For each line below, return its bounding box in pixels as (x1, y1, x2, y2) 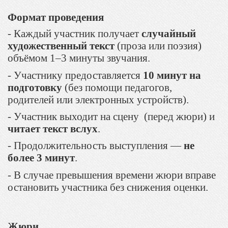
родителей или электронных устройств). (8, 93, 189, 106)
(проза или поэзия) (115, 40, 202, 52)
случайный (141, 27, 196, 40)
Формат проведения (8, 11, 104, 24)
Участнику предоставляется (14, 69, 143, 81)
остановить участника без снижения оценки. (8, 181, 208, 193)
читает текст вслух (8, 123, 98, 135)
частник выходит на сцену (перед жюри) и (21, 110, 215, 123)
